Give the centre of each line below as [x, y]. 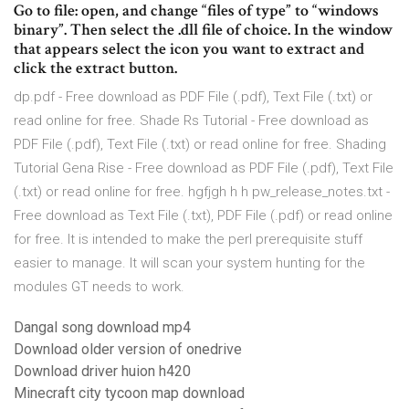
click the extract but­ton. [95, 68]
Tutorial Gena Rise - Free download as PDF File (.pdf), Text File [204, 168]
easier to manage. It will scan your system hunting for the [189, 263]
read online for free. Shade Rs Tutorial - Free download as [191, 121]
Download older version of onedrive [128, 350]
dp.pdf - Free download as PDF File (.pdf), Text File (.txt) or [193, 97]
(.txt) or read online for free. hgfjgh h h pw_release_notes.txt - [202, 192]
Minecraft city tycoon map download [129, 393]
